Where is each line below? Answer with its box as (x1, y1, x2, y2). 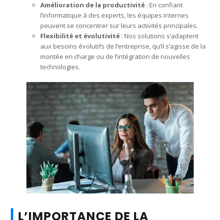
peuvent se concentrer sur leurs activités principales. (40, 21, 198, 30)
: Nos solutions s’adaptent (120, 31, 199, 40)
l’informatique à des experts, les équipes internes (40, 10, 189, 20)
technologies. (40, 62, 81, 71)
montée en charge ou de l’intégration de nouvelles (40, 52, 191, 61)
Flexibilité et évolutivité (40, 31, 120, 40)
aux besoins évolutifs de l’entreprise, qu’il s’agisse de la (40, 41, 206, 51)
